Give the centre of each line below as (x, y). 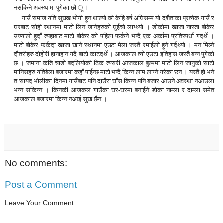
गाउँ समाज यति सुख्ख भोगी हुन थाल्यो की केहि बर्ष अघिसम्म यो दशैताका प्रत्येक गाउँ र (114, 18)
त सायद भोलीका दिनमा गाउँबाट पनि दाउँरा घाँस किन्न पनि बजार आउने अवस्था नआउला (114, 81)
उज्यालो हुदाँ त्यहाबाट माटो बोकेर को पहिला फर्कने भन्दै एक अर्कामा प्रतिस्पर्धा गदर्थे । (114, 36)
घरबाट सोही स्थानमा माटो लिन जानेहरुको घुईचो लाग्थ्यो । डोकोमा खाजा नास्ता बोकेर (114, 27)
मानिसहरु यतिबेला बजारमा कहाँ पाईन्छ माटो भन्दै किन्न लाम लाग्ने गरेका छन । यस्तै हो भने (114, 72)
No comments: (36, 163)
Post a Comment (41, 185)
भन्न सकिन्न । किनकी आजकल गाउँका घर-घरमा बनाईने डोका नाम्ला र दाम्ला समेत (114, 90)
